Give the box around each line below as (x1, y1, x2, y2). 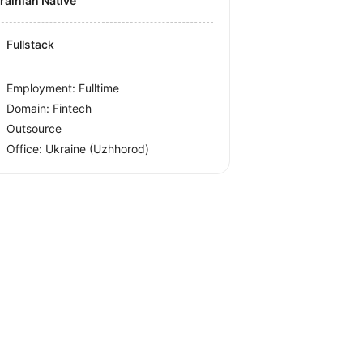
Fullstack (6, 37, 55, 51)
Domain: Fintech (6, 101, 92, 115)
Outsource (6, 122, 62, 135)
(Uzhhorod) (89, 142, 150, 156)
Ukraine (45, 142, 90, 156)
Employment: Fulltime (6, 81, 120, 95)
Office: (6, 142, 46, 156)
